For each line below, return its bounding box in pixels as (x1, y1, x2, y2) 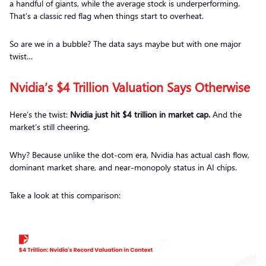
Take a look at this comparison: (9, 189, 123, 201)
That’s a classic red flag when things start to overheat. (9, 10, 206, 22)
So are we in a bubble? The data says (9, 38, 142, 50)
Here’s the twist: (9, 109, 70, 121)
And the (210, 109, 242, 121)
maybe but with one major (145, 38, 241, 50)
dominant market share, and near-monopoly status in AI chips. (9, 161, 239, 173)
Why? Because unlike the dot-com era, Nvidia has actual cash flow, (9, 149, 249, 161)
